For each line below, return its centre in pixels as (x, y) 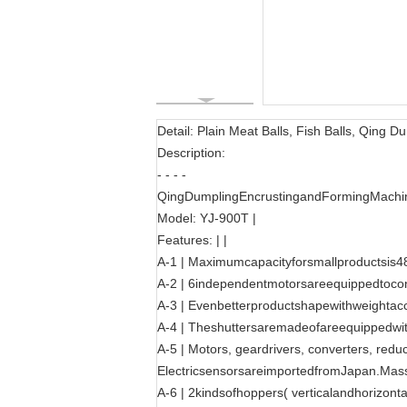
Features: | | (192, 240)
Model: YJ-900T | (207, 218)
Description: (191, 153)
